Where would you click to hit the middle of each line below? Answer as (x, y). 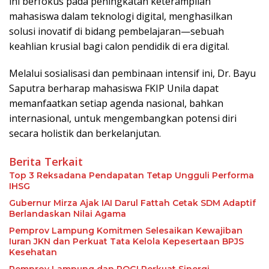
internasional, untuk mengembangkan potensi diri (123, 119)
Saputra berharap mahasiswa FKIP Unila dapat (114, 89)
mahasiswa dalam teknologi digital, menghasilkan (121, 17)
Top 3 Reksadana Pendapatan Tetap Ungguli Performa (131, 176)
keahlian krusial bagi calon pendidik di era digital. (119, 47)
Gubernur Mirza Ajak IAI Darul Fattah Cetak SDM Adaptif (132, 203)
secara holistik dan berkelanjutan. (85, 134)
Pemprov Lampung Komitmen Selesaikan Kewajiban (126, 231)
